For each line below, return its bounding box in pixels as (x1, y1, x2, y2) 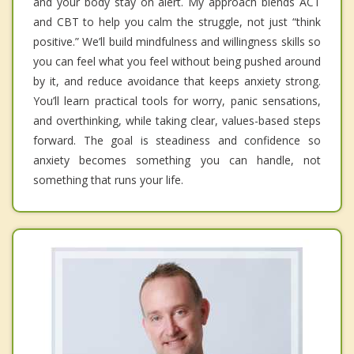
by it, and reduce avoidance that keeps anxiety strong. (33, 73, 321, 89)
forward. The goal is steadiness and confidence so (33, 133, 321, 149)
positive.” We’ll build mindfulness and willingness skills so (33, 34, 321, 50)
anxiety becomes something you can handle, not (33, 153, 321, 168)
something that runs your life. (33, 172, 183, 188)
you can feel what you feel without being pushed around (33, 54, 321, 70)
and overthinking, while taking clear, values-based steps (33, 113, 321, 129)
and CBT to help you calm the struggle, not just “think (33, 14, 321, 30)
